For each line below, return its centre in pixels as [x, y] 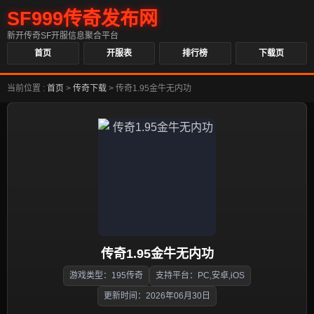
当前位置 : [27, 88]
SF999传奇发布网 [82, 19]
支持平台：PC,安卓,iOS [200, 275]
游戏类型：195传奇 [106, 275]
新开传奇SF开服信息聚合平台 [63, 36]
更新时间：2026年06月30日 [157, 296]
